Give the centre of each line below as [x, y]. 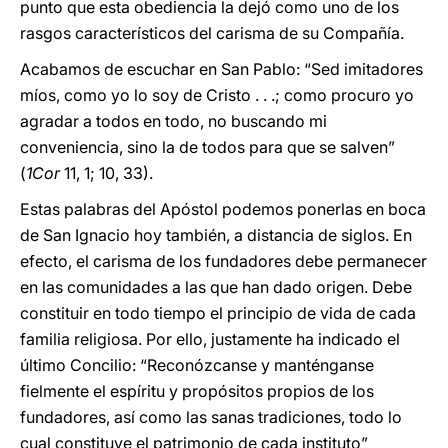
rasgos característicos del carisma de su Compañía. [212, 33]
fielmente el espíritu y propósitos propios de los [197, 391]
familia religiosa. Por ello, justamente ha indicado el [210, 339]
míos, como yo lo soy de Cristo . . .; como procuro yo [217, 95]
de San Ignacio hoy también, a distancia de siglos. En [216, 235]
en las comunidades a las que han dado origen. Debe [216, 287]
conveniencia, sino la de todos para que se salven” [207, 147]
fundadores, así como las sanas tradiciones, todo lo [211, 417]
